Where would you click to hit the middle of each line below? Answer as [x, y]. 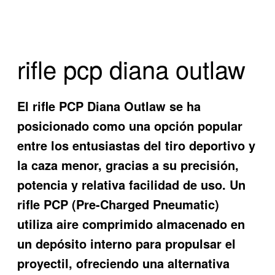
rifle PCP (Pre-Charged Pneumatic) [118, 204]
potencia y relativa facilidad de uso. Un [132, 185]
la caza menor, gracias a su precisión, [128, 165]
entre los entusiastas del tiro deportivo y [137, 145]
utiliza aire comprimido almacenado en [131, 224]
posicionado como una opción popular [130, 126]
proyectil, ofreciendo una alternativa [124, 263]
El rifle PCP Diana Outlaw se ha [109, 106]
